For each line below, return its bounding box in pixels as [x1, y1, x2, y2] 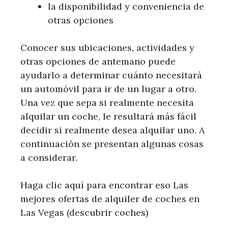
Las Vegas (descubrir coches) [20, 206, 148, 218]
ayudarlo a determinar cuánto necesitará [20, 69, 202, 81]
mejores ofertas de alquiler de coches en [20, 192, 199, 205]
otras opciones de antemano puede [20, 55, 176, 67]
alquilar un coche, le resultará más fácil [20, 110, 196, 122]
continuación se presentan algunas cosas [20, 137, 204, 150]
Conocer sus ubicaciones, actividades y [20, 41, 194, 53]
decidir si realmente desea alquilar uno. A [20, 124, 205, 136]
